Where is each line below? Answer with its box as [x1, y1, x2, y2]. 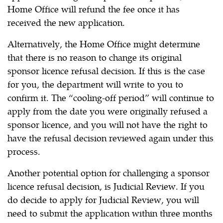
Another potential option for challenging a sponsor [7, 166, 210, 179]
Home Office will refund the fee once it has [7, 2, 180, 15]
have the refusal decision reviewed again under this [7, 131, 214, 144]
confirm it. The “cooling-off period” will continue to [7, 91, 214, 104]
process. [7, 145, 40, 158]
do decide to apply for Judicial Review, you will [7, 193, 199, 206]
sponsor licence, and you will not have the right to [7, 118, 208, 131]
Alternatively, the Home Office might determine [7, 37, 200, 50]
